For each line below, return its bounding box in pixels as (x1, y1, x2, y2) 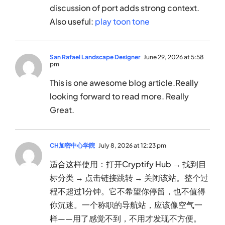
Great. (50, 104, 74, 116)
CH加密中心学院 (50, 142, 95, 150)
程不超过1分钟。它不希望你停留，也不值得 (50, 186, 205, 197)
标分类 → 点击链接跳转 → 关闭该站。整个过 (50, 172, 208, 183)
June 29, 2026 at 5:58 (143, 53, 204, 61)
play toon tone (95, 16, 150, 27)
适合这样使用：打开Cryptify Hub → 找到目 (50, 159, 206, 170)
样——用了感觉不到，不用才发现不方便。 (50, 213, 201, 224)
